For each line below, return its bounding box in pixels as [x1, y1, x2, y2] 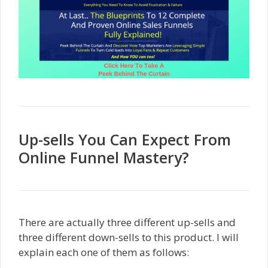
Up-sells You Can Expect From [19, 129, 231, 150]
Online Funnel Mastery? [19, 147, 189, 168]
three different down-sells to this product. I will [19, 230, 239, 245]
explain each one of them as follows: [19, 245, 189, 260]
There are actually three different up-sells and [19, 215, 236, 230]
